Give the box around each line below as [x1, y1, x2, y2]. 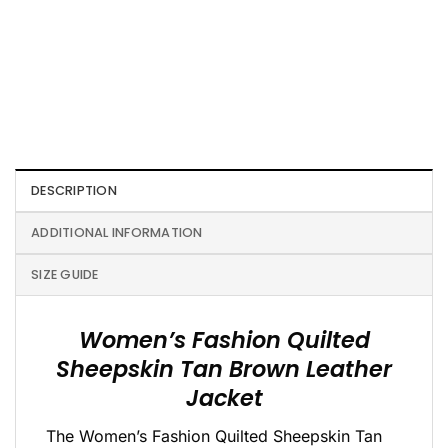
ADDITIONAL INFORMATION [31, 224, 203, 242]
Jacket [185, 382, 263, 415]
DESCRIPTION [31, 182, 117, 200]
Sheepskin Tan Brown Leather [56, 353, 392, 386]
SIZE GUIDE [31, 266, 99, 284]
